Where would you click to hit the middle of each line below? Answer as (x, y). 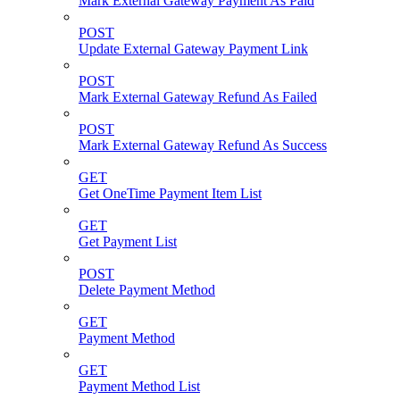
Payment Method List (139, 386)
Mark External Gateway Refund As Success (203, 145)
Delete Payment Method (147, 289)
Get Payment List (128, 241)
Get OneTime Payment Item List (170, 193)
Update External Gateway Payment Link (193, 48)
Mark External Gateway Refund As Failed (198, 96)
